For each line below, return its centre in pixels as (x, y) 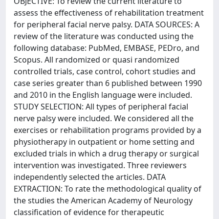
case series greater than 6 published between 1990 (108, 83)
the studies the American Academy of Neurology (103, 200)
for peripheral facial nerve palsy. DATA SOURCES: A (107, 24)
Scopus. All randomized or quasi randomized (97, 60)
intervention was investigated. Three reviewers (100, 165)
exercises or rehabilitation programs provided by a (108, 130)
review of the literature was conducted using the (104, 36)
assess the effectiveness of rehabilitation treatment (109, 13)
